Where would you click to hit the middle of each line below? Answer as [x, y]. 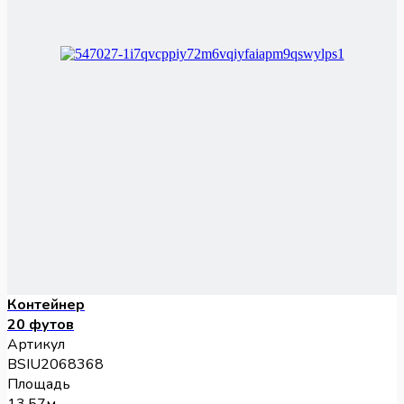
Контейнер [46, 305]
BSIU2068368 [55, 365]
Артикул [36, 345]
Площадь [39, 385]
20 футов [41, 325]
